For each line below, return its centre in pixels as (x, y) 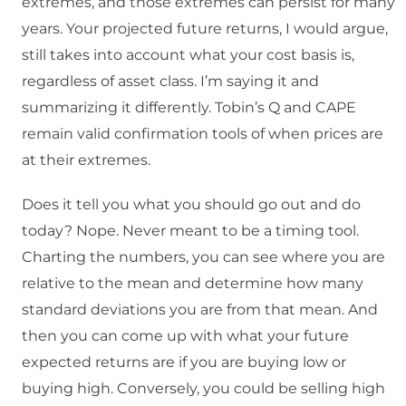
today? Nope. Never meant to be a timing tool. (190, 231)
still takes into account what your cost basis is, (188, 55)
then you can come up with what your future (185, 336)
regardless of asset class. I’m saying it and (170, 82)
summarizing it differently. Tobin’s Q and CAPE (189, 108)
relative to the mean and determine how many (193, 284)
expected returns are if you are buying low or (184, 362)
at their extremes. (86, 160)
